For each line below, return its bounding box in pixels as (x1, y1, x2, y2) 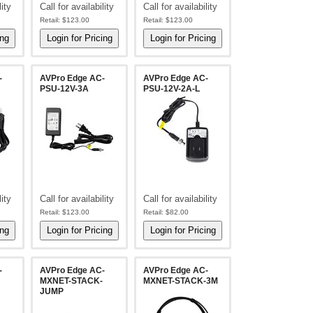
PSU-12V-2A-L (143, 84, 201, 94)
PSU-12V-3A (40, 84, 89, 94)
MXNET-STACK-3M (143, 276, 219, 286)
